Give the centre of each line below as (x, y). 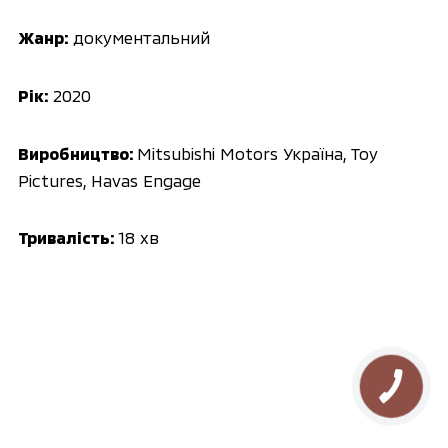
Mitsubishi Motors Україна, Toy (257, 152)
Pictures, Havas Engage (109, 179)
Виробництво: (77, 152)
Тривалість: (66, 237)
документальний (139, 36)
